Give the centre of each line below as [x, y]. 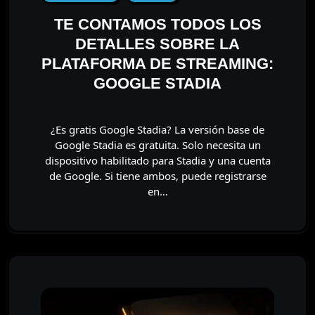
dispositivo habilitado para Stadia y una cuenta [157, 160]
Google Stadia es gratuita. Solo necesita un [157, 145]
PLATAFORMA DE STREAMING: [157, 64]
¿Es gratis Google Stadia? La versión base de [56, 129]
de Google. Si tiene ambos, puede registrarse [157, 176]
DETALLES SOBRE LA [157, 44]
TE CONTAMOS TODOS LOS [157, 24]
